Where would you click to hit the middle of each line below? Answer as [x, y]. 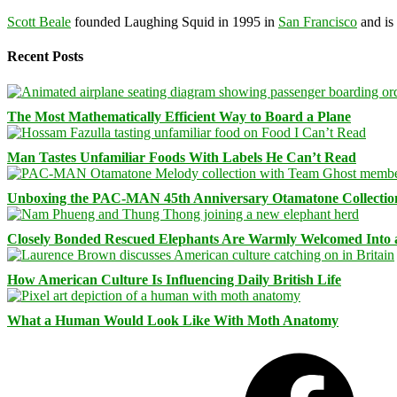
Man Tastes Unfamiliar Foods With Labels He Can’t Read [182, 157]
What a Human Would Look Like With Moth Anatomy [173, 320]
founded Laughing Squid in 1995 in [175, 22]
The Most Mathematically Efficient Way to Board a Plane [179, 116]
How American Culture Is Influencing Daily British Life [174, 279]
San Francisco [318, 22]
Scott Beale [39, 22]
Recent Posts [45, 57]
